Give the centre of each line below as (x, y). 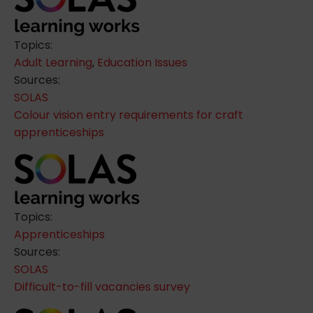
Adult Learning (53, 62)
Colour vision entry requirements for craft (129, 115)
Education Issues (142, 62)
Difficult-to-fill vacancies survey (102, 286)
